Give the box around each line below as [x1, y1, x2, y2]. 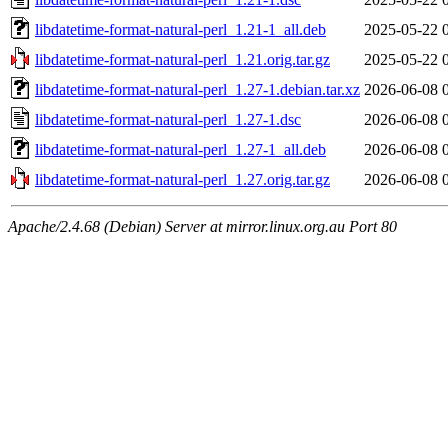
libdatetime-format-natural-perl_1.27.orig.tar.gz [35, 170, 330, 188]
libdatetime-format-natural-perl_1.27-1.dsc [35, 110, 301, 128]
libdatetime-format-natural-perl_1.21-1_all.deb [35, 20, 326, 38]
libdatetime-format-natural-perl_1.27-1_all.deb [35, 140, 326, 158]
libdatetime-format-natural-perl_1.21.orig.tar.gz [35, 50, 330, 68]
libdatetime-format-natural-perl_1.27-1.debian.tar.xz [35, 80, 360, 98]
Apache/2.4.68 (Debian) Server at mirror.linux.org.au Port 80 [8, 217, 397, 235]
